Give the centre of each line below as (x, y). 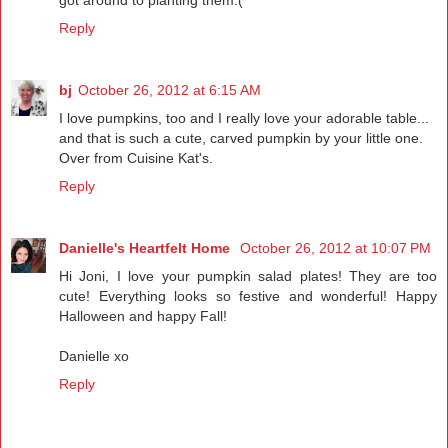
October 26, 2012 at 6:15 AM (169, 89)
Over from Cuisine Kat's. (136, 157)
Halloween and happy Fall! (143, 315)
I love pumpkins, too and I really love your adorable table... (244, 117)
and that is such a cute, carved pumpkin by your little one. (241, 137)
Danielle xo (94, 355)
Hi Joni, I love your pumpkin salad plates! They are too (248, 275)
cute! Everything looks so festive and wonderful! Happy (248, 295)
